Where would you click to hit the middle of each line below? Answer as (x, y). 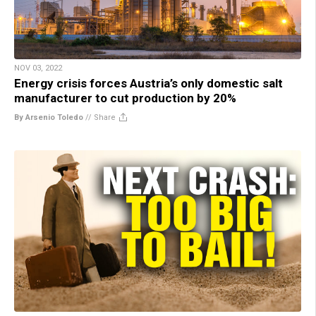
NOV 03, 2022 (38, 68)
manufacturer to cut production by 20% (125, 98)
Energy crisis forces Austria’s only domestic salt (148, 83)
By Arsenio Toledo (49, 117)
